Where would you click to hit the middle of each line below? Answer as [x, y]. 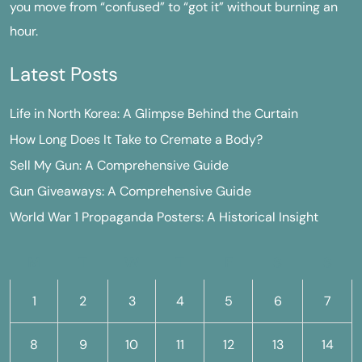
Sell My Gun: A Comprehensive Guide [119, 165]
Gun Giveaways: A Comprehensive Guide [130, 191]
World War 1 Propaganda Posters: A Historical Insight [164, 217]
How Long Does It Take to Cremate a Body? [136, 139]
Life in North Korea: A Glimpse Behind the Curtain [154, 114]
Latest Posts [64, 74]
